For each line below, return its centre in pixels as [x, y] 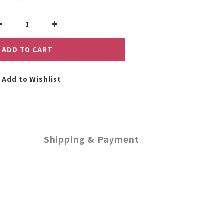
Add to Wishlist [32, 79]
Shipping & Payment [91, 139]
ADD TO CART [27, 49]
